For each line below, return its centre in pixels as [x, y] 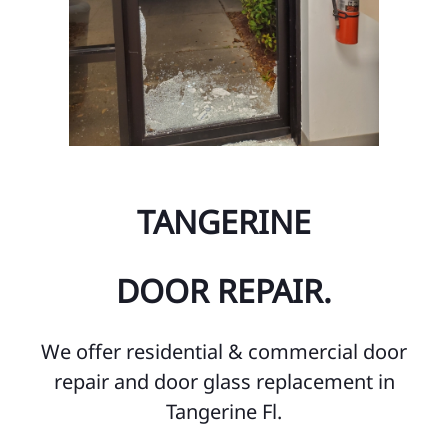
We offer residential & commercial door [224, 351]
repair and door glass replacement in [224, 381]
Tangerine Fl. [224, 411]
